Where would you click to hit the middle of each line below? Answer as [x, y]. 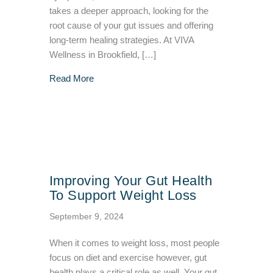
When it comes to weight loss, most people [134, 243]
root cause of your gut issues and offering [131, 26]
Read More [71, 79]
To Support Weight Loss [123, 196]
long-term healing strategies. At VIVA [121, 41]
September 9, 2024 [86, 217]
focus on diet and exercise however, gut [128, 258]
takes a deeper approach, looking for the [129, 11]
